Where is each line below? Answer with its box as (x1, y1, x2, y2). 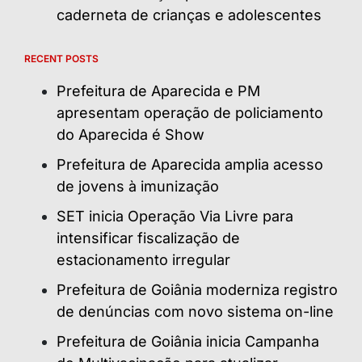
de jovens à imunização (57, 177, 219, 195)
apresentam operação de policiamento (57, 103, 323, 121)
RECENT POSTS (24, 52, 99, 65)
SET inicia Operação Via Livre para (57, 207, 293, 225)
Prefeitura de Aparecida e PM (57, 82, 260, 99)
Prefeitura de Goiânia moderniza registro (57, 280, 338, 298)
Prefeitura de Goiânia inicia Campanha (57, 332, 319, 350)
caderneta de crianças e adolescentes (57, 6, 322, 23)
